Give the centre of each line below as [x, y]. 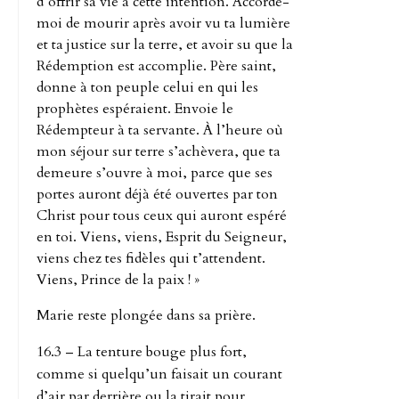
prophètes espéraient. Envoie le [135, 108]
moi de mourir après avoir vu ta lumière [163, 23]
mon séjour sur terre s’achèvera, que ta [159, 151]
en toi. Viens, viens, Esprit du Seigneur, [162, 236]
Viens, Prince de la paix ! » [118, 279]
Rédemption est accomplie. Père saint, [156, 65]
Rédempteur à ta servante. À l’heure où [160, 130]
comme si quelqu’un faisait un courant [159, 374]
